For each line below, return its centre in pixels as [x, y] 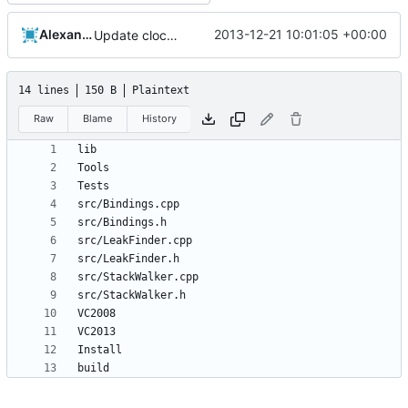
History [159, 118]
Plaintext [161, 90]
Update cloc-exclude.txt [172, 35]
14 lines [44, 90]
